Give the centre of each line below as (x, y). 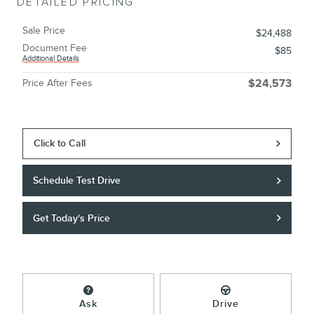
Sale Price (44, 31)
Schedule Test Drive (77, 181)
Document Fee (55, 48)
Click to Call (60, 144)
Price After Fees (57, 83)
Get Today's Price (72, 218)
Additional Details (51, 59)
